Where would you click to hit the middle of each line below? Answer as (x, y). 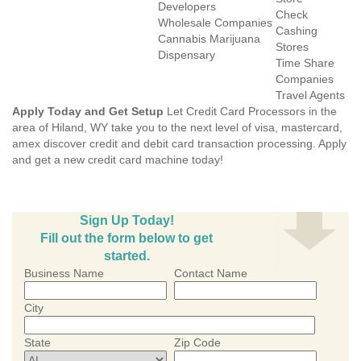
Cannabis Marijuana (209, 39)
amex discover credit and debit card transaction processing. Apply (179, 143)
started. (127, 256)
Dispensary (187, 55)
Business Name (64, 273)
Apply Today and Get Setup (88, 111)
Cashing (297, 31)
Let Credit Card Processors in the (250, 111)
